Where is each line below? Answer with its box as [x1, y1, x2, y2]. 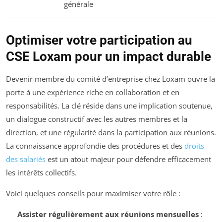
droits [184, 141, 204, 151]
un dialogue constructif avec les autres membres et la [6, 114, 187, 124]
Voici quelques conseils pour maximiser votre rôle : [6, 188, 180, 199]
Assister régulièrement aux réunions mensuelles [17, 209, 199, 220]
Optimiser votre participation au [6, 33, 192, 48]
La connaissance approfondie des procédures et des [6, 141, 184, 151]
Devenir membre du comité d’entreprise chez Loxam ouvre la [6, 74, 215, 84]
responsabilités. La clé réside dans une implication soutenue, [6, 101, 213, 111]
